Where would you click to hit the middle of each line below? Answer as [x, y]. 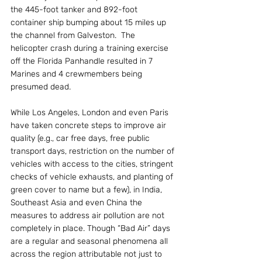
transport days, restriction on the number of [94, 151]
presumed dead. [41, 87]
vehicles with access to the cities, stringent [93, 164]
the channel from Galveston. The [74, 35]
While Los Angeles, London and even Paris [91, 113]
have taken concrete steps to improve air [89, 125]
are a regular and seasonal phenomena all [90, 241]
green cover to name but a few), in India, [87, 190]
